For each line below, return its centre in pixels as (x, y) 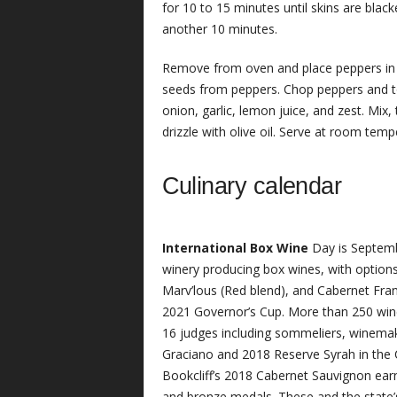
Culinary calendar (252, 186)
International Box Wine (235, 247)
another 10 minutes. (219, 29)
